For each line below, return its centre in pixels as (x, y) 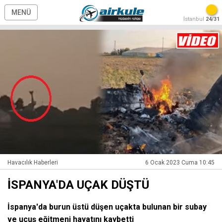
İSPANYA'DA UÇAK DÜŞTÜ (78, 185)
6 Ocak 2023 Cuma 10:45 (180, 163)
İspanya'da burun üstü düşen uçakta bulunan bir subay (107, 207)
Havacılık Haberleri (33, 163)
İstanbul (194, 19)
